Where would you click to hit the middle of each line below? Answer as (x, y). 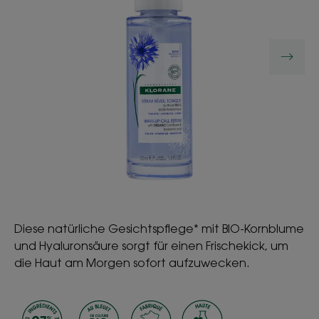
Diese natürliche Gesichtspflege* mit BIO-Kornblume (159, 228)
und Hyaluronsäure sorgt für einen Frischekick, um (151, 245)
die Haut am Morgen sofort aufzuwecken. (132, 262)
